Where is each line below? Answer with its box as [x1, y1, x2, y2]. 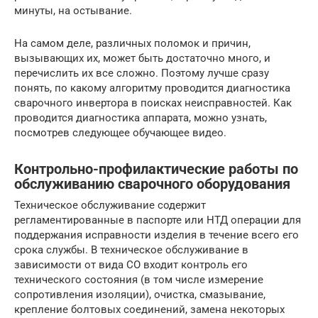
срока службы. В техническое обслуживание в [14, 243, 248, 257]
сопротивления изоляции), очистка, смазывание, [14, 288, 265, 302]
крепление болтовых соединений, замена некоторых [14, 303, 285, 317]
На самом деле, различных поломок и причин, [14, 37, 251, 50]
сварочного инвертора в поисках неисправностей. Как [14, 97, 292, 110]
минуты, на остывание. [14, 4, 132, 18]
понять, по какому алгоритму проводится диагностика [14, 82, 290, 95]
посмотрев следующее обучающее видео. [14, 126, 226, 140]
